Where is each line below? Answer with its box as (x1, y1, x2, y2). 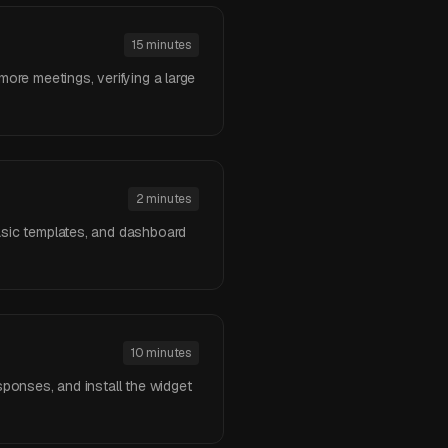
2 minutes (135, 191, 191, 207)
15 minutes (131, 37, 191, 53)
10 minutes (130, 345, 191, 361)
